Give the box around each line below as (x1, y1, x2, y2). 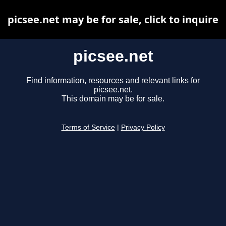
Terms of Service (61, 124, 115, 132)
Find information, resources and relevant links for (26, 76, 200, 85)
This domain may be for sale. (62, 94, 164, 103)
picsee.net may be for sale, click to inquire (8, 13, 218, 26)
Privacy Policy (121, 124, 165, 132)
